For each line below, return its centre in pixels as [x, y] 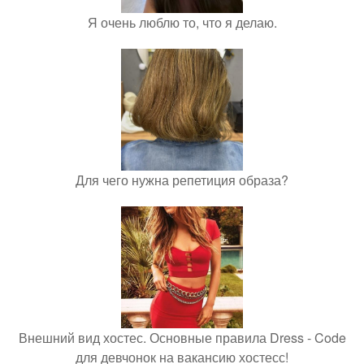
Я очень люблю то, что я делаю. [182, 23]
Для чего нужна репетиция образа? [182, 180]
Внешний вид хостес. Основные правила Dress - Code [182, 338]
